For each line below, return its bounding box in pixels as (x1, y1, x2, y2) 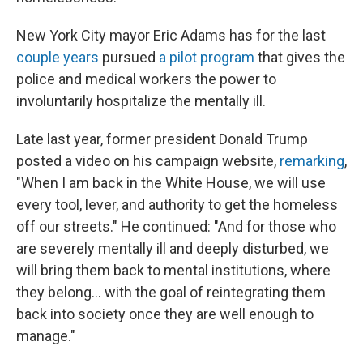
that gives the (254, 49, 345, 66)
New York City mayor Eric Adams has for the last (16, 27, 326, 44)
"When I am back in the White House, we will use (16, 174, 326, 191)
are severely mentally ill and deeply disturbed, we (16, 240, 329, 257)
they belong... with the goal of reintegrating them (16, 284, 326, 301)
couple (16, 49, 60, 66)
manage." (16, 327, 75, 344)
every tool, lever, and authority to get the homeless (16, 196, 338, 213)
